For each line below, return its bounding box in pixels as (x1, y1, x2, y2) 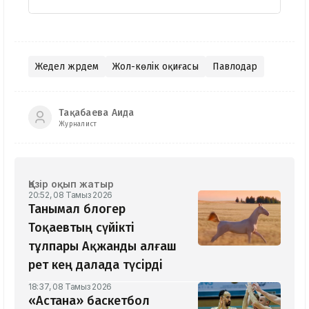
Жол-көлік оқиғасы (112, 61, 199, 73)
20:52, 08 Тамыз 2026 (28, 190, 112, 201)
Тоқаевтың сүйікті (28, 220, 134, 236)
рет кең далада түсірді (28, 257, 163, 273)
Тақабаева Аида (59, 106, 134, 119)
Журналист (59, 119, 97, 128)
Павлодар (212, 61, 257, 73)
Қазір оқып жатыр (28, 178, 114, 190)
